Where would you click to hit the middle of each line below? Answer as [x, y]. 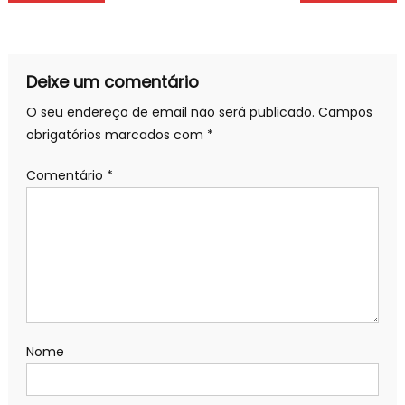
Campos [345, 113]
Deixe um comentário [112, 82]
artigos [54, 40]
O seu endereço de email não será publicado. [170, 113]
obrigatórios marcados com [116, 135]
